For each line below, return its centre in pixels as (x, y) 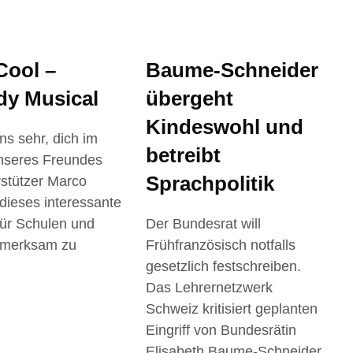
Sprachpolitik (210, 183)
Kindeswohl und (225, 126)
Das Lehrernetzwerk (210, 287)
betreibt (184, 155)
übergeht (190, 98)
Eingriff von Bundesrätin (221, 330)
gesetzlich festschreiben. (224, 266)
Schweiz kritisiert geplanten (232, 308)
